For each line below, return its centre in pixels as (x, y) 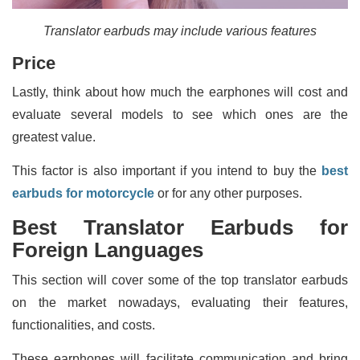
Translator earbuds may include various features (180, 31)
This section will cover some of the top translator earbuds (180, 280)
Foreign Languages (108, 250)
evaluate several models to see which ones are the (180, 114)
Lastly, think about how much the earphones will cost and (180, 92)
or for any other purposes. (228, 193)
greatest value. (54, 137)
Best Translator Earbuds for (180, 227)
